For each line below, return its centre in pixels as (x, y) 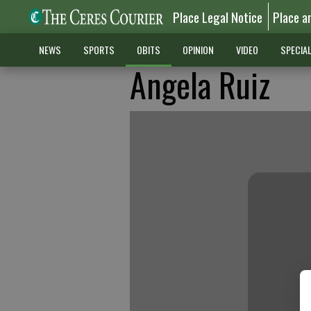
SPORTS (99, 50)
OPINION (198, 50)
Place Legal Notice (218, 17)
